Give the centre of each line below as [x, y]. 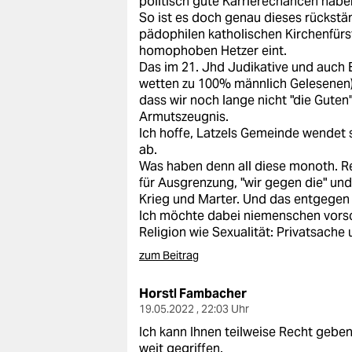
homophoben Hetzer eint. [213, 51]
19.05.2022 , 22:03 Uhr [194, 309]
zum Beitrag [169, 255]
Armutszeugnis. [184, 117]
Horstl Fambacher [193, 293]
